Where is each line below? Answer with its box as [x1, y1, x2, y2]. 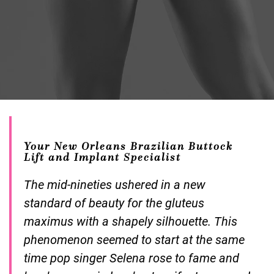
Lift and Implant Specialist [24, 150, 181, 165]
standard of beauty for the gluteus [24, 194, 204, 211]
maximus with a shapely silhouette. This [24, 213, 237, 229]
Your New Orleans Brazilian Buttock [24, 139, 233, 154]
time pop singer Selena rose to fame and [24, 250, 239, 266]
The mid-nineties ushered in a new [24, 176, 206, 193]
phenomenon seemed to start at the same [24, 231, 245, 248]
